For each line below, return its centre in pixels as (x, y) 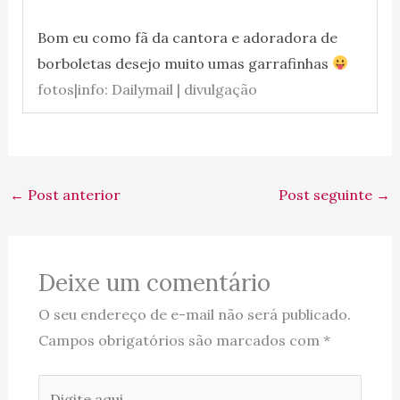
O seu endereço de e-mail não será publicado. (194, 315)
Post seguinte (328, 194)
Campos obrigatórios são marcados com (180, 341)
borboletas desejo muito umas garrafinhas (184, 63)
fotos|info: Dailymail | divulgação (147, 89)
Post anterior (72, 194)
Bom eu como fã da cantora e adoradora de (187, 37)
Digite (58, 387)
